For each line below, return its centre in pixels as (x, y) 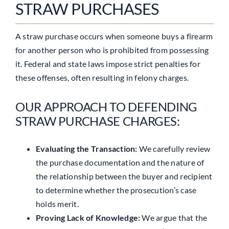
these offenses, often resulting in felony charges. (102, 77)
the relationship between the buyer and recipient (124, 176)
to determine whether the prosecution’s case (116, 190)
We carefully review (174, 148)
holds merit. (57, 203)
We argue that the (174, 217)
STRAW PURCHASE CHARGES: (97, 121)
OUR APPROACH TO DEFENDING (106, 106)
